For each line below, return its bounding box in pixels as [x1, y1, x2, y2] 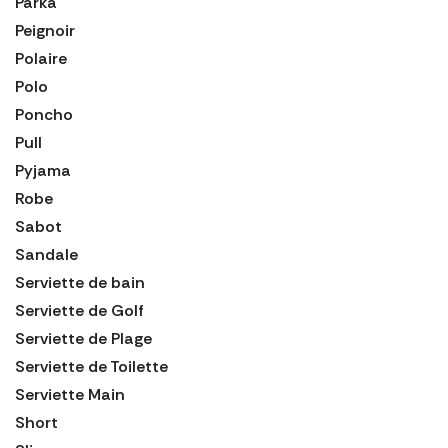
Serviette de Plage [15, 327, 152, 349]
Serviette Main [15, 383, 125, 405]
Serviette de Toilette [15, 355, 168, 377]
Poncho [15, 103, 73, 125]
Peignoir [15, 19, 75, 41]
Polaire [15, 47, 67, 69]
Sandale [15, 243, 78, 265]
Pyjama [15, 159, 71, 181]
